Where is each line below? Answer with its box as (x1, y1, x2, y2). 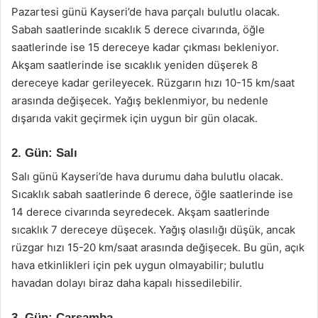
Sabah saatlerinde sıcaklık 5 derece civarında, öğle (11, 23, 265, 36)
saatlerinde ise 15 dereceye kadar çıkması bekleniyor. (11, 40, 279, 54)
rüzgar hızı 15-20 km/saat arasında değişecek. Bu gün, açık (11, 240, 305, 254)
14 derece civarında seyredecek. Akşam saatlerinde (11, 204, 270, 219)
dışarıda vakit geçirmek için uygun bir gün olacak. (11, 111, 258, 125)
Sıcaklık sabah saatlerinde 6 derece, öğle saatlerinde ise (11, 187, 293, 201)
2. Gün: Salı (11, 146, 77, 160)
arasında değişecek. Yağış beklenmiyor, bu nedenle (11, 94, 268, 107)
